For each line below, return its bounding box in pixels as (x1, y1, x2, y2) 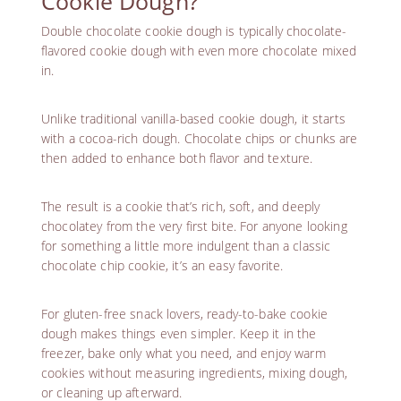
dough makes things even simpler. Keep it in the (41, 324, 317, 342)
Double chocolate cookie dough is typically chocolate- (41, 21, 347, 39)
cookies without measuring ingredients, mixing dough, (41, 363, 348, 381)
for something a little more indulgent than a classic (41, 236, 331, 254)
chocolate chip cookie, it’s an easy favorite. (41, 256, 284, 274)
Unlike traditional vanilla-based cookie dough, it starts (41, 109, 346, 127)
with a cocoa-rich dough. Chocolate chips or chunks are (41, 129, 358, 147)
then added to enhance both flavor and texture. (41, 149, 313, 166)
